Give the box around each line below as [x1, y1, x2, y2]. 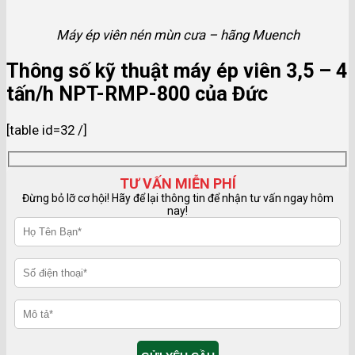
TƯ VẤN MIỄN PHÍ [119, 175, 236, 193]
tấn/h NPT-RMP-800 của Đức [6, 82, 268, 106]
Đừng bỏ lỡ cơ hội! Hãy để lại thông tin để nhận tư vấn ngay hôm [21, 192, 334, 205]
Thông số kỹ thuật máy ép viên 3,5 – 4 [6, 59, 347, 83]
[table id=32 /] [6, 121, 87, 138]
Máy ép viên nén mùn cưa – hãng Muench [55, 27, 300, 44]
